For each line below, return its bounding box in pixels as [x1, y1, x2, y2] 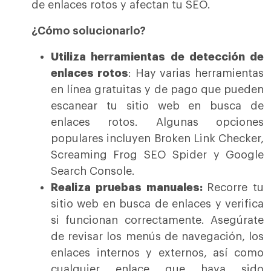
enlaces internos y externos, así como [51, 247, 264, 259]
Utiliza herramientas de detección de [51, 51, 264, 63]
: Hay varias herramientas [128, 68, 264, 79]
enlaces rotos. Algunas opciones [51, 117, 264, 128]
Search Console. [51, 166, 135, 177]
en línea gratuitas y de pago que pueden [51, 84, 264, 96]
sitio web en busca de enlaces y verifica [51, 198, 264, 210]
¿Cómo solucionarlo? [31, 25, 146, 37]
